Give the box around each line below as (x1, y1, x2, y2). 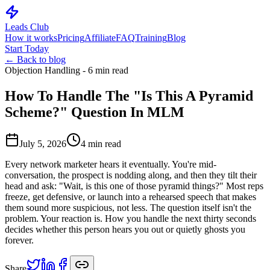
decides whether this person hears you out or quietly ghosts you (5, 224, 245, 234)
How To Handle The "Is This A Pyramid (5, 87, 253, 104)
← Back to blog (5, 54, 66, 64)
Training (135, 33, 167, 43)
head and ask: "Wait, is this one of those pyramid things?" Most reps (5, 180, 263, 191)
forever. (5, 234, 34, 245)
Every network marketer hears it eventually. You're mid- (5, 159, 216, 169)
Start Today (5, 43, 49, 54)
